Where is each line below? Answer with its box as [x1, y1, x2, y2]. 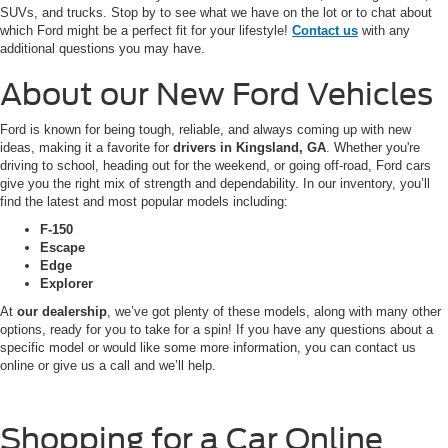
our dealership [17, 304, 107, 320]
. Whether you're [326, 140, 420, 156]
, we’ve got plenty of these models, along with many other [107, 304, 441, 320]
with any [358, 23, 410, 39]
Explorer [40, 276, 93, 292]
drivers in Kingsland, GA [173, 140, 326, 156]
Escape [40, 240, 85, 256]
